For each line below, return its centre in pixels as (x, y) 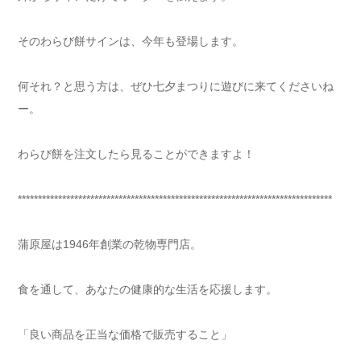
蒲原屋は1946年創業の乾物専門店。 (110, 245)
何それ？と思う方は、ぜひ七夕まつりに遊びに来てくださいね (176, 87)
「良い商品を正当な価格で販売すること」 (125, 335)
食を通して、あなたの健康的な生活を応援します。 (147, 290)
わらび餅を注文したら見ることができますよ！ (136, 154)
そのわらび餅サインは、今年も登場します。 (131, 41)
